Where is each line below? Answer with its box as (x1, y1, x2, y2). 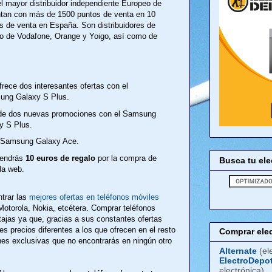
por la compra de (95, 154, 157, 163)
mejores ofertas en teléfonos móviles (29, 192, 159, 202)
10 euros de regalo (25, 154, 95, 163)
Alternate (219, 245, 257, 256)
